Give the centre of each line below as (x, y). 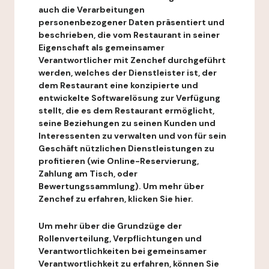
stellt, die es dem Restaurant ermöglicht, (126, 110)
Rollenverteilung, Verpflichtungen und (120, 238)
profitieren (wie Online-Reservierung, (119, 161)
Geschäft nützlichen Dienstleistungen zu (126, 148)
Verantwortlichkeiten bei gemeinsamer (122, 251)
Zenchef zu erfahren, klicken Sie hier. (116, 199)
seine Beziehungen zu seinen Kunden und (127, 123)
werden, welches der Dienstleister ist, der (128, 73)
